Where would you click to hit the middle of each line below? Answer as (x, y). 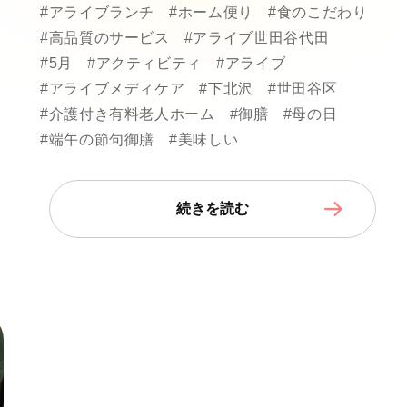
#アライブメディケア (113, 89)
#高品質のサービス (105, 38)
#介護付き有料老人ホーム (128, 114)
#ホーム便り (211, 12)
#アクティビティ (144, 63)
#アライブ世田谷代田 (257, 38)
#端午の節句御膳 (98, 139)
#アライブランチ (98, 12)
